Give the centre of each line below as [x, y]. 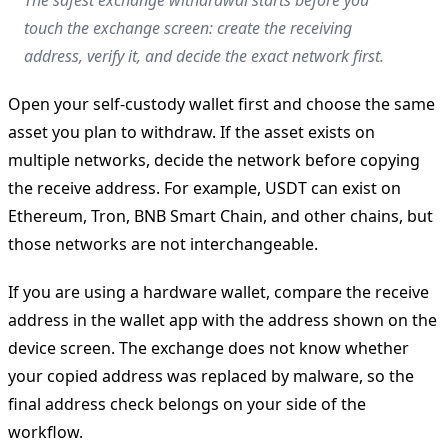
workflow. [45, 431]
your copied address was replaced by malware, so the [211, 375]
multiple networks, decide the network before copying [214, 159]
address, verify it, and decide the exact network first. [204, 55]
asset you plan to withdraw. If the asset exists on [191, 131]
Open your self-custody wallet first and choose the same [221, 103]
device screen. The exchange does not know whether [208, 347]
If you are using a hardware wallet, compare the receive [218, 291]
